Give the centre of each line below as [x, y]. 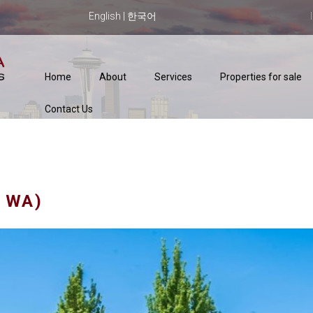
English [104, 16]
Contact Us [69, 109]
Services [173, 77]
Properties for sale [261, 77]
